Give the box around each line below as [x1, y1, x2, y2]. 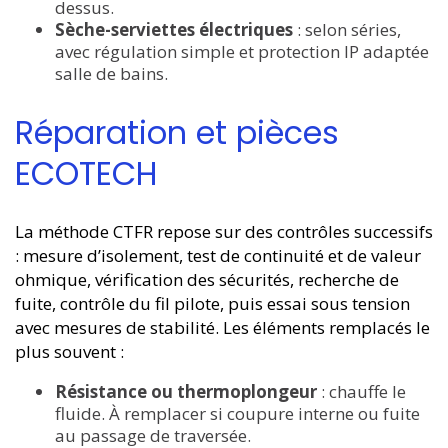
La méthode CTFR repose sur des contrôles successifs [15, 220, 433, 244]
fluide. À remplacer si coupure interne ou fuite [55, 402, 420, 426]
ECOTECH [15, 150, 158, 196]
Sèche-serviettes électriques [55, 18, 293, 42]
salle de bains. [55, 62, 168, 86]
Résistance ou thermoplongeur [55, 380, 317, 404]
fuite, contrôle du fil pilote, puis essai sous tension [15, 292, 410, 316]
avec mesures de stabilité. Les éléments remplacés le [15, 316, 430, 340]
